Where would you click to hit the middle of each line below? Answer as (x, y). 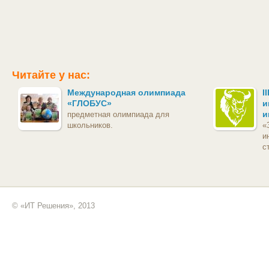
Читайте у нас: (51, 75)
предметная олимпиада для (118, 115)
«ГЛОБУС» (89, 104)
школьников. (90, 125)
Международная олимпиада (126, 93)
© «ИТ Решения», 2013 (53, 206)
